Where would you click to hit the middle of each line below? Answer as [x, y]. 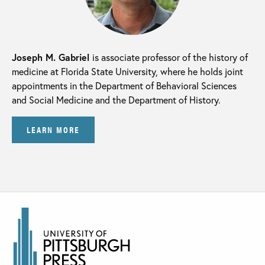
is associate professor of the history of [170, 57]
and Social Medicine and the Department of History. [116, 100]
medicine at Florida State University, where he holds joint [127, 72]
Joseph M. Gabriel [52, 57]
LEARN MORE [53, 129]
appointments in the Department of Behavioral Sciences [124, 86]
